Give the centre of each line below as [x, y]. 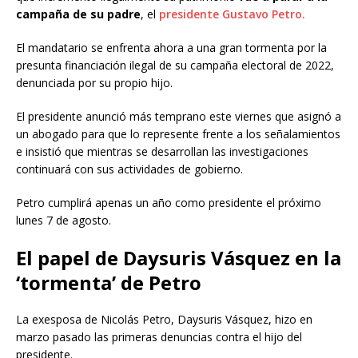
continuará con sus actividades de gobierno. [129, 169]
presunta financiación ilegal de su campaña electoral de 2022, [175, 65]
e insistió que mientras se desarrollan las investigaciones [162, 151]
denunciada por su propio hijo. [94, 82]
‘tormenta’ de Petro [109, 282]
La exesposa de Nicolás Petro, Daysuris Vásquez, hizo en [164, 319]
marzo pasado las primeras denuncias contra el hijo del [159, 336]
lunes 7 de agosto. [64, 220]
